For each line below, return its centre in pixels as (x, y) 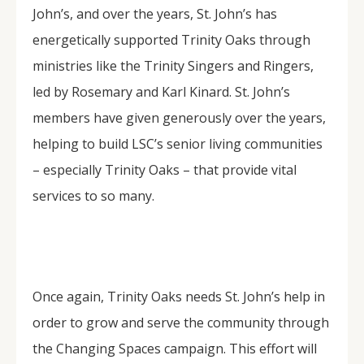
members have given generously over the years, (179, 118)
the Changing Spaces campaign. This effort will (175, 349)
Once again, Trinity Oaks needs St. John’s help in (179, 297)
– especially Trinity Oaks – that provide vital (165, 170)
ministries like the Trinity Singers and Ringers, (173, 66)
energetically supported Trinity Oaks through (171, 40)
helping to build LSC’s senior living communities (178, 144)
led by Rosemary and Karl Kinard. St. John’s (161, 92)
